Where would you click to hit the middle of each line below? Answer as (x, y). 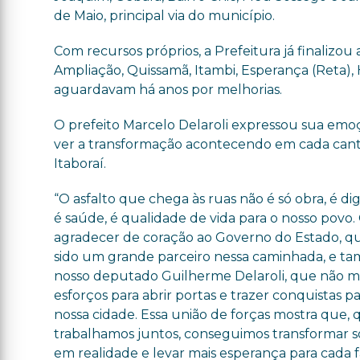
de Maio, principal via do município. (165, 15)
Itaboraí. (80, 163)
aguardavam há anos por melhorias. (168, 89)
